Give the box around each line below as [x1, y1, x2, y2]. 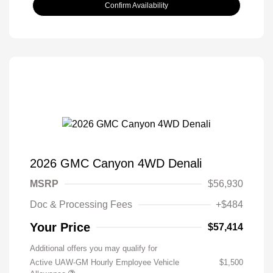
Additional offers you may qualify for [30, 244, 157, 253]
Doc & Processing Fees [30, 199, 132, 210]
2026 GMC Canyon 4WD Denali [30, 157, 202, 171]
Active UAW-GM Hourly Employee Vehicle [30, 258, 179, 268]
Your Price [30, 221, 90, 235]
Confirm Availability [105, 1, 168, 10]
